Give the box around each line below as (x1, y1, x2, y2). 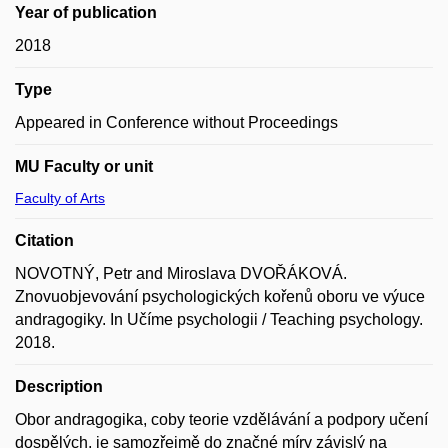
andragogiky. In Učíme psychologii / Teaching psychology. (15, 311, 423, 328)
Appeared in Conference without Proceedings (15, 114, 338, 131)
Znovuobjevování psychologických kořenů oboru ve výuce (15, 288, 425, 305)
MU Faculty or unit (15, 158, 153, 175)
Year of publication (15, 4, 157, 21)
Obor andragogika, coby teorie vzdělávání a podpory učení (15, 411, 428, 428)
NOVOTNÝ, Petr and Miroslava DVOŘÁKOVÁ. (15, 265, 347, 282)
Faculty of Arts (15, 190, 105, 206)
